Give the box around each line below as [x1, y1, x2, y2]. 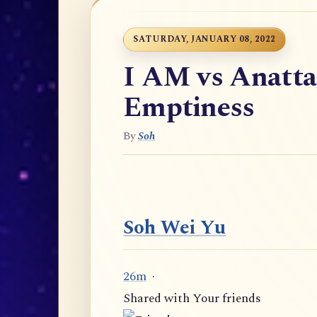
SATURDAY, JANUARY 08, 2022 [133, 33, 277, 47]
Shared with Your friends [123, 289, 261, 309]
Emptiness [123, 87, 255, 129]
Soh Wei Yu [123, 212, 226, 243]
